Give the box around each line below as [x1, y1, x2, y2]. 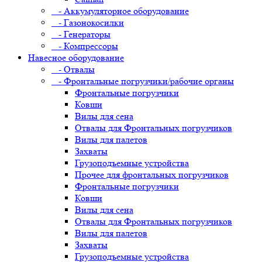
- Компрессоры [51, 40, 118, 51]
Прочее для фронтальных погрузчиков [75, 169, 229, 180]
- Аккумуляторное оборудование [51, 5, 189, 16]
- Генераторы [51, 29, 111, 40]
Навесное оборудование [28, 52, 124, 63]
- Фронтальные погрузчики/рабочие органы [51, 75, 234, 87]
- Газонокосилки [51, 17, 124, 28]
